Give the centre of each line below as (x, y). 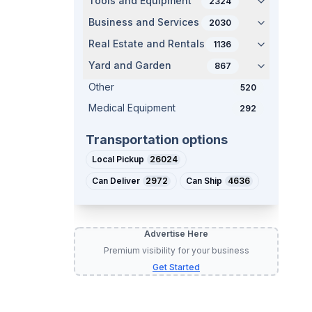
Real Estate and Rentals (147, 44)
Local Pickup (118, 159)
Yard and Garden (130, 65)
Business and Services (144, 22)
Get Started (176, 267)
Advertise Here (176, 234)
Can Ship (204, 181)
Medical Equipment (132, 108)
